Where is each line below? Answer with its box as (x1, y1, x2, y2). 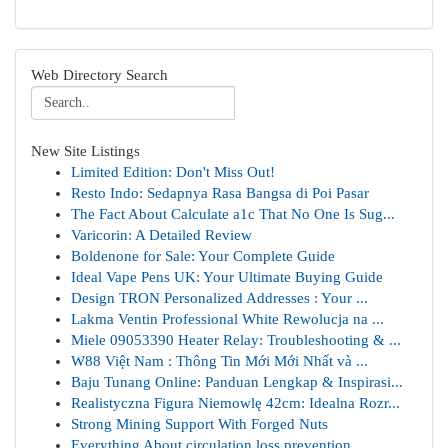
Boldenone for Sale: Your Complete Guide (71, 248, 335, 264)
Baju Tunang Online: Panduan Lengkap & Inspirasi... (71, 374, 403, 390)
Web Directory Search (31, 67, 168, 83)
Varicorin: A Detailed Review (71, 227, 252, 243)
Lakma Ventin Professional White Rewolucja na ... (71, 311, 384, 327)
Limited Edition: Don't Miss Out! (71, 164, 275, 180)
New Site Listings (31, 143, 140, 159)
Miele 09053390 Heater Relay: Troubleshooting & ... (71, 332, 401, 348)
